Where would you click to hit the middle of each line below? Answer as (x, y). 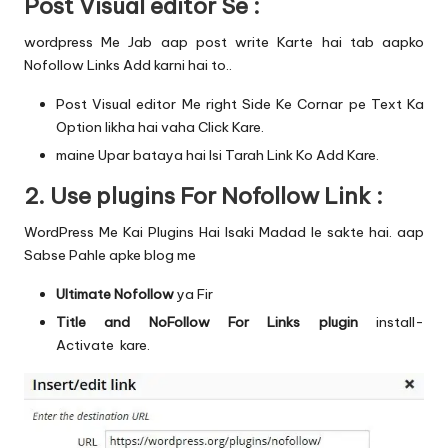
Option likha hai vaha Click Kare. (160, 126)
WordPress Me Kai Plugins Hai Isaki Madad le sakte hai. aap (224, 231)
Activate (85, 344)
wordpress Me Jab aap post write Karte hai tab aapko (224, 41)
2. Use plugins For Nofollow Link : (203, 195)
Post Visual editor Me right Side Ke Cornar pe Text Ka (240, 103)
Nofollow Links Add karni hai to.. (128, 64)
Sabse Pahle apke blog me (110, 254)
